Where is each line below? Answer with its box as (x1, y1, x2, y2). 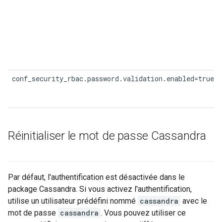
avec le (180, 196, 207, 206)
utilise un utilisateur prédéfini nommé (8, 196, 138, 206)
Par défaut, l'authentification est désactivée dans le (8, 172, 185, 182)
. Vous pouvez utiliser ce (101, 208, 186, 218)
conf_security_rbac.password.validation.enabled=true (12, 74, 214, 83)
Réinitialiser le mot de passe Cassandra (8, 129, 206, 143)
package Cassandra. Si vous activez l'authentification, (8, 184, 192, 194)
